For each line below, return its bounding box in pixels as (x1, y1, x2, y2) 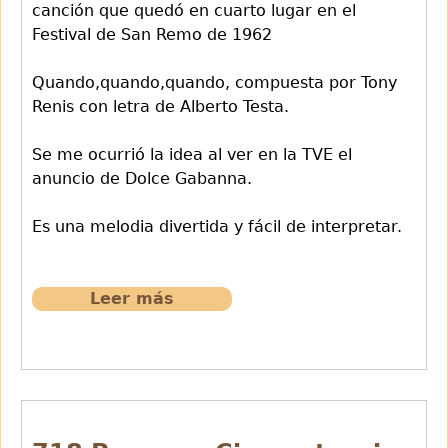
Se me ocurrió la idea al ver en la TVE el (32, 144, 352, 164)
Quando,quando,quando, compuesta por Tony (32, 72, 397, 92)
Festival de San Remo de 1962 (32, 24, 272, 44)
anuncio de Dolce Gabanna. (32, 168, 252, 188)
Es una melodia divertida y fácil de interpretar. (32, 216, 402, 236)
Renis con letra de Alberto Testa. (32, 96, 289, 116)
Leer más (90, 288, 174, 308)
